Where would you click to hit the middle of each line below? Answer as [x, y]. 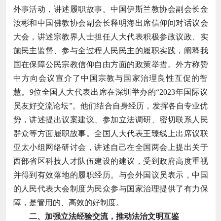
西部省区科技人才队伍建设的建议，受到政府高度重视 [110, 161]
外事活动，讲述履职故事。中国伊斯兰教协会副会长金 [110, 9]
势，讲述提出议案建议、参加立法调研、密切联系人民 [110, 119]
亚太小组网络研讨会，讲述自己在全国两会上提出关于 [110, 147]
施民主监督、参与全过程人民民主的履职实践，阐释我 [110, 50]
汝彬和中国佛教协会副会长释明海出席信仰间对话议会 [110, 23]
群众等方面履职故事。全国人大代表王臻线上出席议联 [110, 133]
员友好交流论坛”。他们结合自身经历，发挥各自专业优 [110, 106]
